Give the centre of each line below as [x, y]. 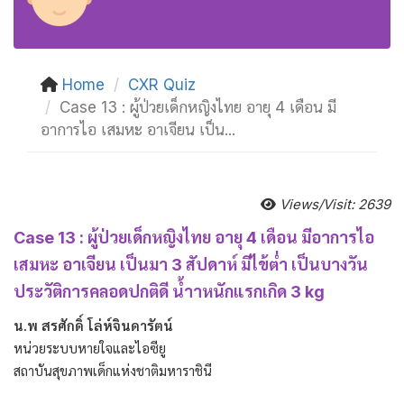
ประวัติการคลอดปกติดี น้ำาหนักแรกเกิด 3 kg [169, 292]
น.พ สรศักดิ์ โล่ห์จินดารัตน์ [93, 326]
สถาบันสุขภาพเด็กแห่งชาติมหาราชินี [113, 371]
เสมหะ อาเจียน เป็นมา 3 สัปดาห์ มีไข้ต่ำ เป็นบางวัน [191, 265]
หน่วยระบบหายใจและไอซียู [90, 349]
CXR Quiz [162, 85]
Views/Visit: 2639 [333, 204]
